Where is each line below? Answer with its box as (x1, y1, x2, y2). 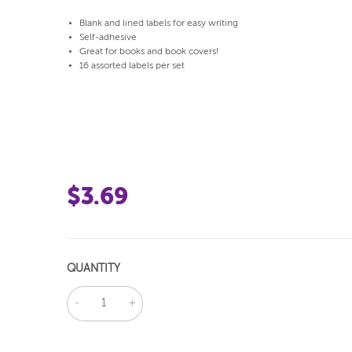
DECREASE (74, 285, 132, 298)
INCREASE (128, 285, 183, 298)
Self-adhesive (79, 32, 137, 42)
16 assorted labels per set (79, 60, 185, 71)
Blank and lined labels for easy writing (79, 18, 238, 28)
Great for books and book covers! (79, 46, 218, 57)
